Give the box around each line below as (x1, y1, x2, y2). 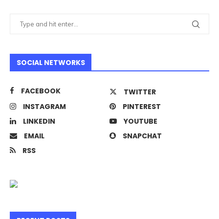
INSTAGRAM (23, 102, 66, 112)
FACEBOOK (21, 86, 61, 96)
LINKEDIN (23, 116, 55, 127)
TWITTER (124, 87, 156, 97)
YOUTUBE (124, 116, 157, 127)
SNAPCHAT (123, 131, 162, 141)
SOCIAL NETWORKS (17, 58, 85, 68)
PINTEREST (123, 102, 161, 112)
